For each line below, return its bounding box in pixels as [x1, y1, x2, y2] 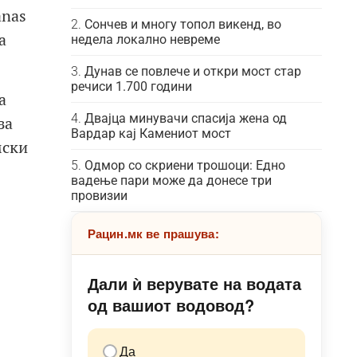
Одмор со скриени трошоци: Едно [84, 158, 285, 173]
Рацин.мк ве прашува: [87, 225, 219, 242]
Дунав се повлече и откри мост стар [84, 64, 301, 79]
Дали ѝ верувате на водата [87, 272, 301, 295]
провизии [70, 188, 127, 203]
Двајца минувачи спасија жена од [84, 111, 287, 126]
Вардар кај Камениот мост [70, 126, 231, 141]
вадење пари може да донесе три [70, 173, 272, 188]
